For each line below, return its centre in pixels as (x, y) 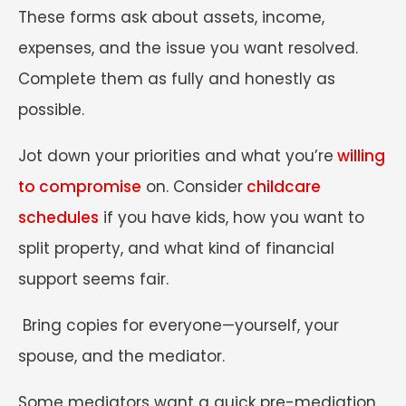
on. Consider (192, 187)
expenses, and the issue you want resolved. (188, 48)
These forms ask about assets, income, (171, 18)
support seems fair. (93, 280)
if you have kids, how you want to (232, 218)
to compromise (80, 187)
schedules (58, 218)
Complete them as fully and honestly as (177, 79)
